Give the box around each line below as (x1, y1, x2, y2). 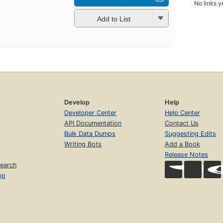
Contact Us (164, 119, 199, 127)
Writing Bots (64, 140, 102, 148)
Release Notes (164, 151, 208, 159)
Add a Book (164, 140, 200, 148)
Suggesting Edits (164, 130, 216, 138)
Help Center (164, 109, 200, 117)
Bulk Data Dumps (64, 130, 116, 138)
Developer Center (64, 109, 117, 117)
